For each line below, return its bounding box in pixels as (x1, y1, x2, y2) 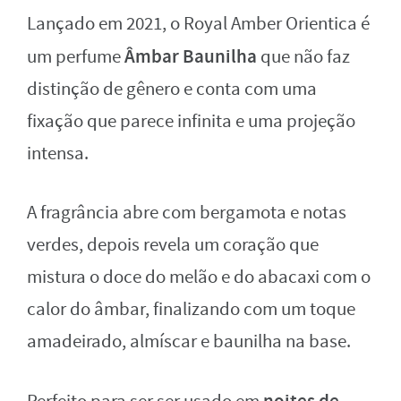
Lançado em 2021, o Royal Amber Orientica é (27, 12, 370, 37)
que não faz (257, 45, 350, 70)
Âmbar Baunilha (124, 44, 257, 70)
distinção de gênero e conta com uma (27, 77, 317, 102)
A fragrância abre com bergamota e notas (27, 200, 346, 226)
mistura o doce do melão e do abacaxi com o (27, 265, 371, 290)
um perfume (27, 45, 124, 70)
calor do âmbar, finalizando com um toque (27, 297, 355, 322)
